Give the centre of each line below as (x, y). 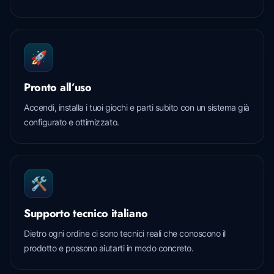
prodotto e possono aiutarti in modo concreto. (109, 248)
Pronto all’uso (58, 87)
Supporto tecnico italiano (86, 213)
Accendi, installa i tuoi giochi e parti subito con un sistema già (137, 107)
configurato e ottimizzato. (72, 122)
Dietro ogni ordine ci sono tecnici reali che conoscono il (125, 233)
